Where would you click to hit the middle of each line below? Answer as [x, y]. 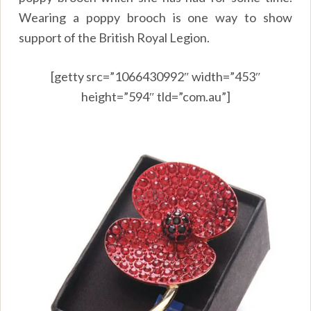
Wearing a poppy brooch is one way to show [155, 18]
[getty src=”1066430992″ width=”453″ [155, 77]
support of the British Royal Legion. [115, 38]
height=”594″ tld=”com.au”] [155, 97]
